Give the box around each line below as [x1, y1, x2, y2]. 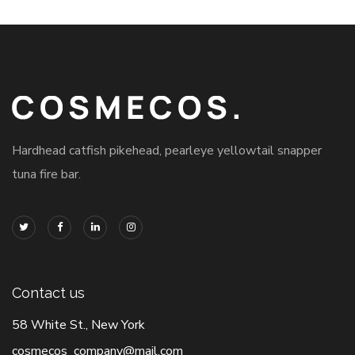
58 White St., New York [12, 316, 145, 334]
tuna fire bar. [12, 166, 81, 184]
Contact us [12, 284, 85, 302]
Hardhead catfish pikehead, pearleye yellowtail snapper [12, 142, 322, 160]
